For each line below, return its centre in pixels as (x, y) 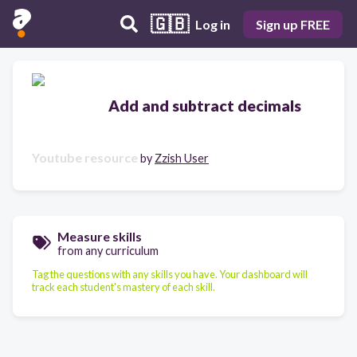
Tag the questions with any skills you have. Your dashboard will (170, 274)
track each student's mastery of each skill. (124, 286)
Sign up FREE (293, 24)
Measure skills (100, 236)
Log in (213, 24)
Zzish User (182, 158)
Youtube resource (85, 157)
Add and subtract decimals (205, 105)
